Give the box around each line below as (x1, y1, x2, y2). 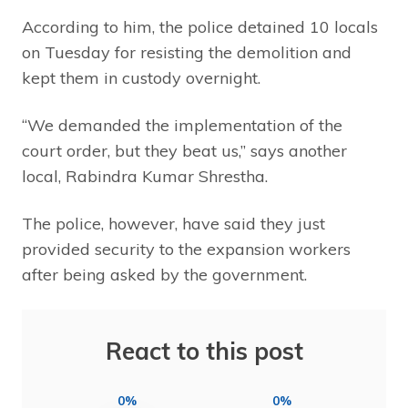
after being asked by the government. (22, 264, 307, 286)
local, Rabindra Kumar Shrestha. (22, 166, 268, 188)
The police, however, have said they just (22, 213, 325, 235)
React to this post (105, 336, 303, 367)
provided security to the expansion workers (22, 239, 351, 260)
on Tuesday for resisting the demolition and (22, 42, 352, 64)
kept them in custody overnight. (22, 67, 260, 89)
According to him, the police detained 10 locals (22, 16, 378, 38)
